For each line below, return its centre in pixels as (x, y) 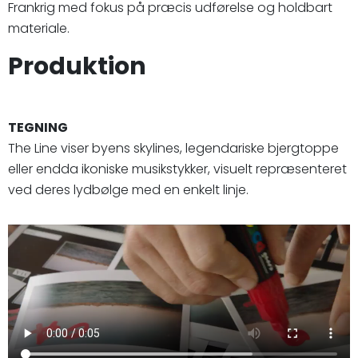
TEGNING (38, 127)
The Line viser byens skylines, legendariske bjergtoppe (173, 148)
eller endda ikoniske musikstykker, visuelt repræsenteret (177, 169)
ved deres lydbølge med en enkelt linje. (128, 189)
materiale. (39, 28)
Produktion (77, 66)
